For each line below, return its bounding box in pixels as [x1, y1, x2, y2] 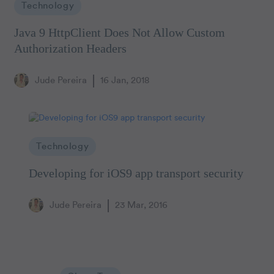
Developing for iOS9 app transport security [29, 166, 244, 180]
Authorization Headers [14, 42, 127, 56]
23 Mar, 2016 [114, 201, 168, 210]
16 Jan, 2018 [100, 76, 149, 86]
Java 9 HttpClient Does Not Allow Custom [14, 26, 226, 40]
